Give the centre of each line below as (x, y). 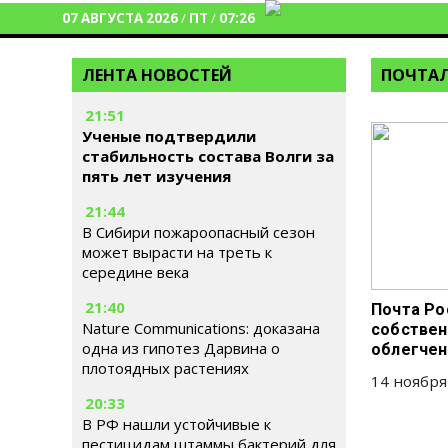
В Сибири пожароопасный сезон (198, 232)
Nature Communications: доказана (201, 328)
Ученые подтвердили (169, 136)
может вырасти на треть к (177, 252)
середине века (135, 272)
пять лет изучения (156, 176)
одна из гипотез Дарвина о (181, 348)
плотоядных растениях (165, 368)
